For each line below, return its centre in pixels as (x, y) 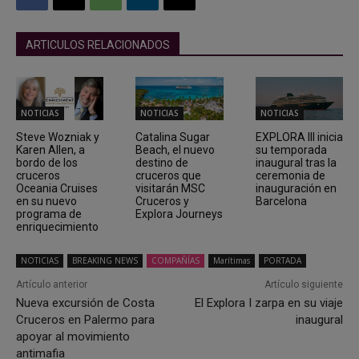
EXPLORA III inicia (299, 137)
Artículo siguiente (303, 285)
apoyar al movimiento (73, 337)
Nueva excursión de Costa (85, 303)
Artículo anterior (52, 285)
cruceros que (169, 176)
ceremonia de (290, 176)
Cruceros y (163, 202)
